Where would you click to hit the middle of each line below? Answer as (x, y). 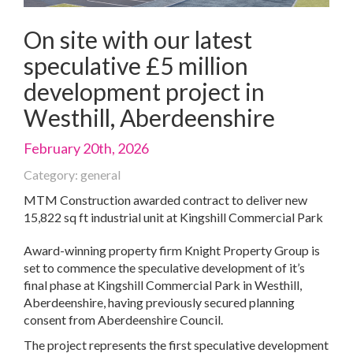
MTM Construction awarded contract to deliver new (165, 199)
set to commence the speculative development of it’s (164, 267)
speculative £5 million (136, 65)
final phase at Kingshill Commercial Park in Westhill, (163, 284)
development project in (144, 91)
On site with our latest (138, 39)
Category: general (72, 174)
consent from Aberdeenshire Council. (123, 319)
